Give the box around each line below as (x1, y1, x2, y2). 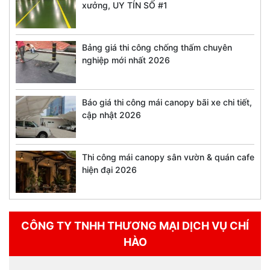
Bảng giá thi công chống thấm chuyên (82, 42, 232, 53)
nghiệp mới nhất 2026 (82, 55, 170, 66)
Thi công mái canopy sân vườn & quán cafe (82, 152, 254, 163)
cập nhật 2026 (82, 110, 141, 121)
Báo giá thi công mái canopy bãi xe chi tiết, (82, 97, 252, 108)
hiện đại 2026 (82, 165, 137, 175)
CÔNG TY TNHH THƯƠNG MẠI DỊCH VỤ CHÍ (21, 219, 249, 233)
